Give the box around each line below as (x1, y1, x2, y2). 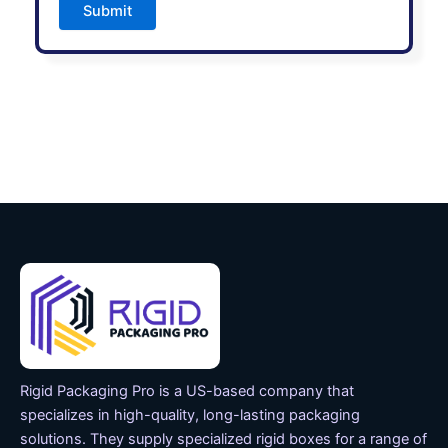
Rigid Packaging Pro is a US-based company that (20, 381, 354, 400)
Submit (83, 2, 132, 21)
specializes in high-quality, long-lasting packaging (20, 405, 360, 424)
